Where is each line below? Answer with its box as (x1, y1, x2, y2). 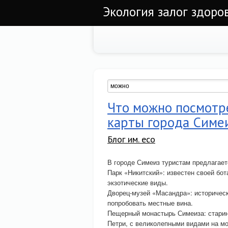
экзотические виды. (107, 178, 168, 187)
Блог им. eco (107, 133, 155, 145)
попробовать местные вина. (107, 198, 193, 208)
